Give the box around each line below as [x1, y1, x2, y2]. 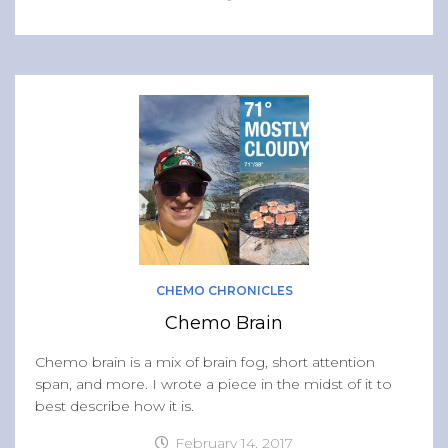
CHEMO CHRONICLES [155, 282, 293, 298]
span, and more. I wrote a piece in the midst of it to [35, 374, 392, 393]
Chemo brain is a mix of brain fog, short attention [35, 352, 375, 371]
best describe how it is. [35, 396, 194, 415]
